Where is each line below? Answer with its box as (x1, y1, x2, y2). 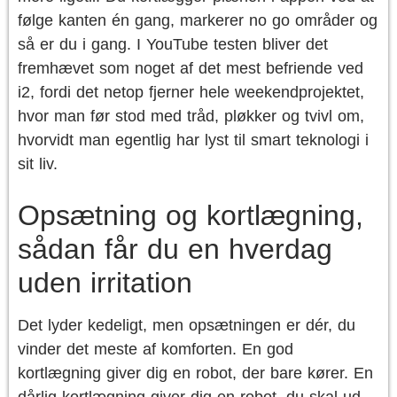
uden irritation (18, 267, 192, 299)
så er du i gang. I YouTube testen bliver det (18, 35, 328, 53)
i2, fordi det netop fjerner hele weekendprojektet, (18, 83, 364, 101)
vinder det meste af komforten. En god (18, 340, 293, 358)
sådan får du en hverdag (18, 233, 332, 265)
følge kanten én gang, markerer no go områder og (18, 12, 378, 29)
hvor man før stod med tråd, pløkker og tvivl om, (18, 107, 364, 125)
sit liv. (18, 155, 58, 173)
